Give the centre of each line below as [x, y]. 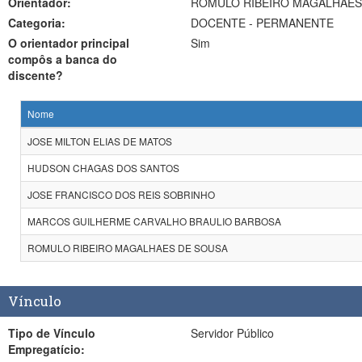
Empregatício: [46, 349]
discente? [36, 75]
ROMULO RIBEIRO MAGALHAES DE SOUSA [128, 248]
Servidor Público [232, 333]
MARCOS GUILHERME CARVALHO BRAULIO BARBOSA [154, 221]
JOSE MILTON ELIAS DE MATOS [100, 141]
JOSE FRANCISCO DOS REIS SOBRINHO [121, 194]
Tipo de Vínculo [22, 333]
